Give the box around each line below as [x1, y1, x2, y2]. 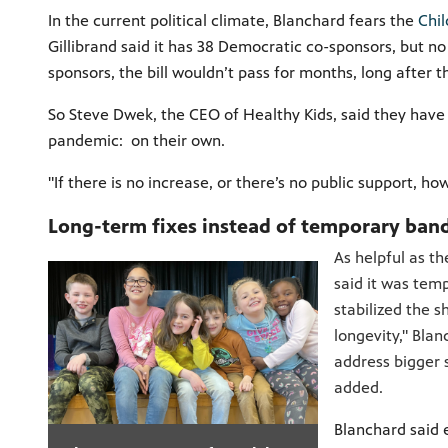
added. [334, 377, 384, 397]
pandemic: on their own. [48, 130, 225, 150]
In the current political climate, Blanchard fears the [48, 10, 418, 30]
